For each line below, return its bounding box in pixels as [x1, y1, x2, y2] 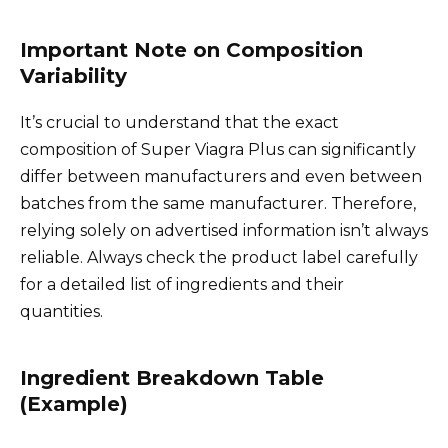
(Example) [20, 392, 128, 417]
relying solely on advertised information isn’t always [20, 221, 428, 241]
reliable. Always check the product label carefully [20, 248, 418, 268]
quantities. [20, 302, 103, 322]
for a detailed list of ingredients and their [20, 275, 344, 295]
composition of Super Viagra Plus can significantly [20, 140, 416, 160]
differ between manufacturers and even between [20, 167, 422, 187]
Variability [20, 64, 127, 89]
